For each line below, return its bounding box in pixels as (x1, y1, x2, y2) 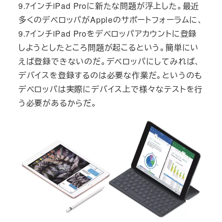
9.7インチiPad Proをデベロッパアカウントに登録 (18, 27, 197, 39)
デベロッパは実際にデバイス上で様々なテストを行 (18, 83, 203, 95)
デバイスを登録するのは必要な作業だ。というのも (18, 69, 203, 81)
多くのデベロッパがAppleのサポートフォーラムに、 (18, 13, 203, 25)
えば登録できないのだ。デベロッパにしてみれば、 (18, 55, 201, 67)
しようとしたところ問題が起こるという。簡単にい (18, 41, 199, 53)
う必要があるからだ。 (18, 97, 97, 109)
